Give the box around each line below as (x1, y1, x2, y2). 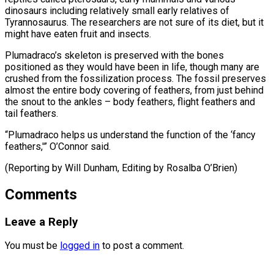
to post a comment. (100, 240, 184, 252)
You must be (5, 240, 60, 252)
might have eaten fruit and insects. (5, 28, 151, 40)
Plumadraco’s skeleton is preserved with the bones (5, 49, 224, 61)
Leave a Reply (5, 215, 78, 229)
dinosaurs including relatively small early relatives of (5, 4, 229, 17)
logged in (60, 240, 100, 252)
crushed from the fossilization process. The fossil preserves (5, 72, 266, 84)
